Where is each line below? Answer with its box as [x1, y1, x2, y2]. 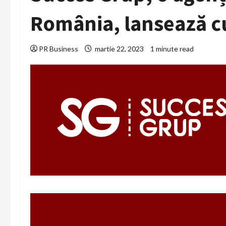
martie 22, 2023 [93, 44, 145, 53]
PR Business [39, 44, 78, 53]
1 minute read [150, 44, 194, 53]
